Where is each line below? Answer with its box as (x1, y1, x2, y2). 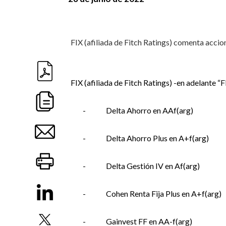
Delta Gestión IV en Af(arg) (105, 161, 200, 171)
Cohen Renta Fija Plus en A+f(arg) (105, 189, 221, 198)
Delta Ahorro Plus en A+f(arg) (105, 133, 209, 143)
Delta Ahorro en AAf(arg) (105, 105, 193, 115)
